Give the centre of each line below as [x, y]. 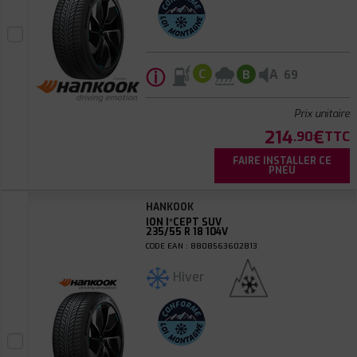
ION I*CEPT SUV [183, 222]
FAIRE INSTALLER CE [282, 161]
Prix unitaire [322, 114]
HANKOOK [169, 207]
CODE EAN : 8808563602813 [201, 246]
